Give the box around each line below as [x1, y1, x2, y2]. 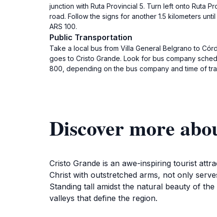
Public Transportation [49, 32, 132, 42]
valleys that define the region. [49, 193, 157, 203]
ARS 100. [49, 22, 77, 31]
